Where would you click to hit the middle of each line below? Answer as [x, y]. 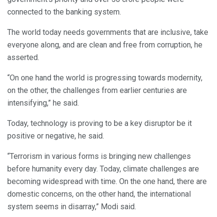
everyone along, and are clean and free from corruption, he [105, 45]
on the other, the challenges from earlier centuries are [97, 90]
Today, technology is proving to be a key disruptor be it [100, 123]
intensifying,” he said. [43, 103]
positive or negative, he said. [56, 136]
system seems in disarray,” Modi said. [72, 206]
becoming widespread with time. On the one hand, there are [107, 181]
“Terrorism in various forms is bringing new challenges [99, 156]
